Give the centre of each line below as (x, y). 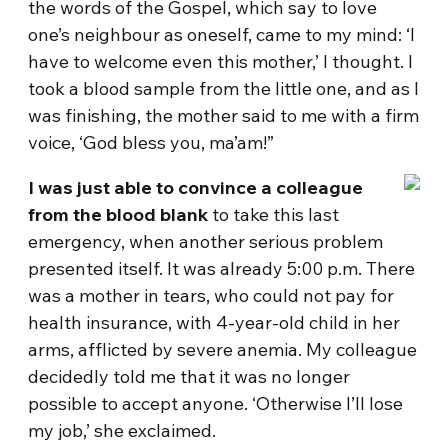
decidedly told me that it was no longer (189, 376)
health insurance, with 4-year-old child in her (214, 322)
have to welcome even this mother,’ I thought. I (221, 61)
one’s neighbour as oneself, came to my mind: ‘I (222, 34)
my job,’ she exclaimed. (122, 430)
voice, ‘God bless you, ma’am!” (151, 142)
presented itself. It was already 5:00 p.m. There (222, 268)
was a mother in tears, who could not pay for (211, 295)
